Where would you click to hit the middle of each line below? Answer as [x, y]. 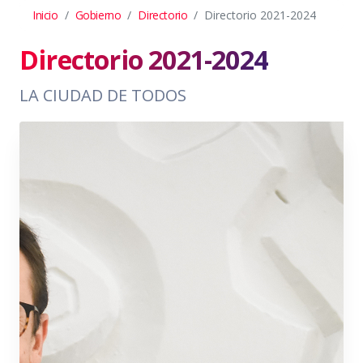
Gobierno [98, 15]
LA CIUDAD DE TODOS [103, 95]
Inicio [45, 15]
